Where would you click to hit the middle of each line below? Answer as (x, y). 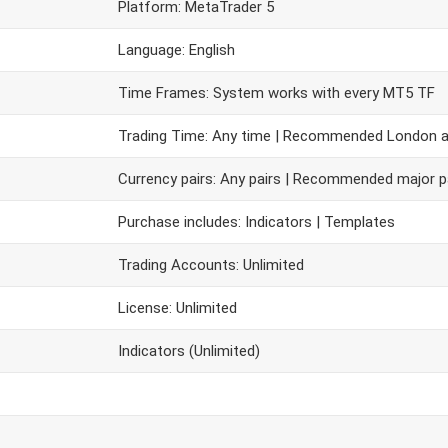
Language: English (176, 50)
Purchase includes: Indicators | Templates (256, 222)
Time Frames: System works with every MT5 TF (276, 93)
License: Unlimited (177, 308)
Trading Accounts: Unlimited (211, 265)
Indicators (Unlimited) (189, 351)
